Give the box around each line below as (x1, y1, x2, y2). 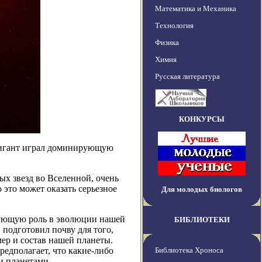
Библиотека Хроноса (155, 246, 223, 255)
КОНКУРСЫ (179, 115, 225, 124)
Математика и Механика (155, 4, 236, 13)
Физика (155, 38, 179, 47)
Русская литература (155, 72, 220, 81)
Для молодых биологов (161, 185, 242, 194)
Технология (155, 21, 194, 30)
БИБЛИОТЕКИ (174, 215, 230, 225)
